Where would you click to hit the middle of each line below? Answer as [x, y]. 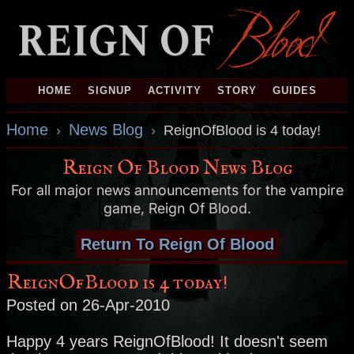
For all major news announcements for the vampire [177, 190]
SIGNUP [109, 91]
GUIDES [294, 91]
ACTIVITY [174, 91]
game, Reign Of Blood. [177, 208]
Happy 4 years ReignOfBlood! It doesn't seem [167, 341]
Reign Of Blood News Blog [177, 168]
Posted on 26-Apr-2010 [88, 305]
